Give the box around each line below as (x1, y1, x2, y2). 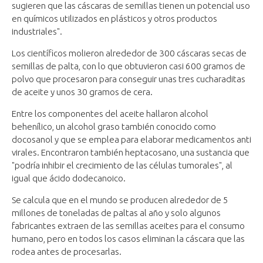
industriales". (12, 26, 62, 36)
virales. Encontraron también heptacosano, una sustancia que (12, 147, 249, 157)
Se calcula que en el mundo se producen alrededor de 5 (12, 195, 228, 205)
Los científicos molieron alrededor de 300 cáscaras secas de (12, 48, 247, 58)
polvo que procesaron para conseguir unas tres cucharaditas (12, 73, 245, 84)
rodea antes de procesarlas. (12, 247, 122, 257)
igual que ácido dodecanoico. (12, 173, 126, 183)
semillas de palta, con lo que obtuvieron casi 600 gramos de (12, 60, 245, 71)
